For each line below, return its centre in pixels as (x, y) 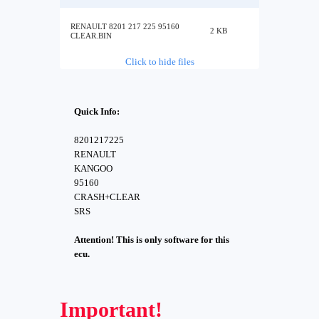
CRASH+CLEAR (107, 197)
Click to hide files (159, 62)
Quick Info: (97, 111)
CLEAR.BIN (91, 36)
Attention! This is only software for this (152, 240)
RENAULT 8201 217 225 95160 (125, 26)
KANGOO (93, 168)
